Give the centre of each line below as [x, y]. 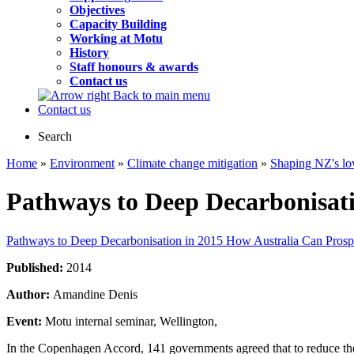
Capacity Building [118, 24]
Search [55, 136]
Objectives [97, 10]
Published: [36, 267]
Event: [26, 321]
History [89, 53]
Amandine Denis [95, 294]
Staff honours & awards [134, 67]
